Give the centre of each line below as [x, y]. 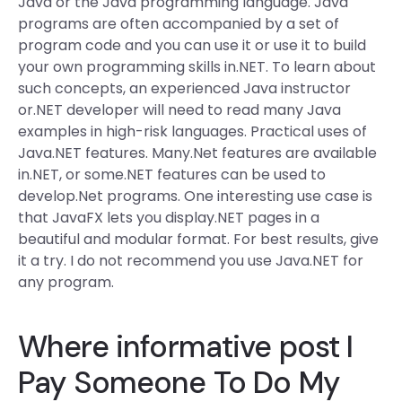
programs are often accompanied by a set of [179, 24]
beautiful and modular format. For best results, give [198, 239]
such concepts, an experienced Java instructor [184, 88]
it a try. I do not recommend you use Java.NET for [191, 261]
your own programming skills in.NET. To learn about [197, 67]
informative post [227, 347]
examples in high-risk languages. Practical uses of [192, 131]
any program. [66, 282]
